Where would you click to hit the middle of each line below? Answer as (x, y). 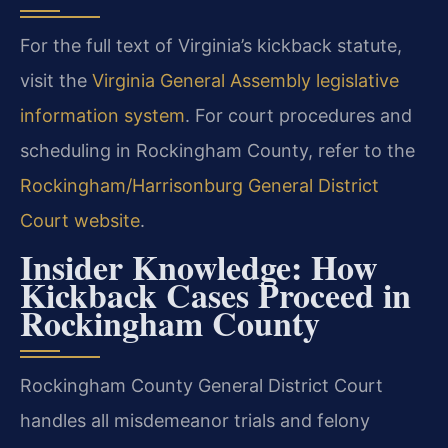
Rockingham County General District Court (201, 385)
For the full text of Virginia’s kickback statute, (211, 46)
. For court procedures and (298, 116)
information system (102, 116)
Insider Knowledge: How (199, 266)
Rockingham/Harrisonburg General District (199, 186)
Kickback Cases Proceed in (215, 294)
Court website (80, 221)
